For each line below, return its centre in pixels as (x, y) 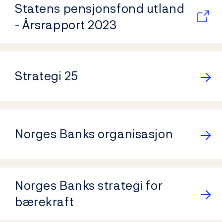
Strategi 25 (47, 76)
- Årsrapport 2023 (66, 25)
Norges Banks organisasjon (94, 134)
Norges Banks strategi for (89, 185)
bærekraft (45, 201)
